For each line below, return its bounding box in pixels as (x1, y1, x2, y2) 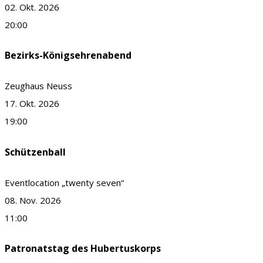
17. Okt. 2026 (5, 97, 59, 110)
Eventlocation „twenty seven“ (5, 176, 124, 188)
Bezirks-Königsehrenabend (5, 49, 131, 62)
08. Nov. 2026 (5, 194, 61, 206)
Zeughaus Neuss (5, 80, 72, 92)
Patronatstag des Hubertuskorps (5, 242, 161, 255)
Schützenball (5, 145, 66, 159)
